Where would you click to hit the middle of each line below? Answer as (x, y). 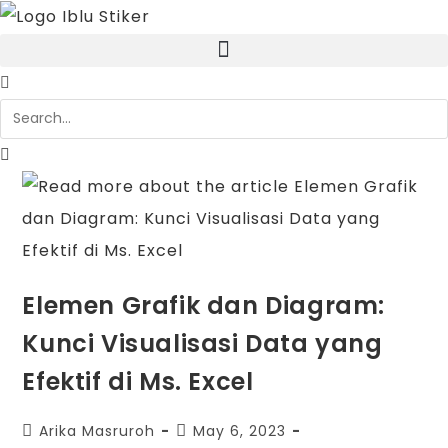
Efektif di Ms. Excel (138, 381)
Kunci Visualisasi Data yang (202, 343)
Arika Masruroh (97, 430)
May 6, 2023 (240, 430)
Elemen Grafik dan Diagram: (204, 305)
